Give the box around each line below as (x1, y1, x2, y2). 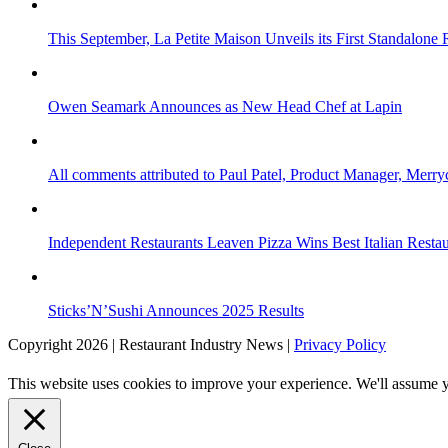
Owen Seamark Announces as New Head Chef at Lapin (48, 97, 402, 115)
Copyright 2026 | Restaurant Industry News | (8, 335, 294, 353)
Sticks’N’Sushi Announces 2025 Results (48, 301, 304, 319)
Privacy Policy (294, 335, 386, 353)
